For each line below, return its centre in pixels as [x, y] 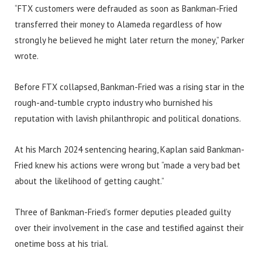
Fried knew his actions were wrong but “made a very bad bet [127, 165]
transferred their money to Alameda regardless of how [118, 24]
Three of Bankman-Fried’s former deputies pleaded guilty [123, 212]
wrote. [27, 56]
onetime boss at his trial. [61, 244]
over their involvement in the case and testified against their [129, 228]
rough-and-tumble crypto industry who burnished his [114, 103]
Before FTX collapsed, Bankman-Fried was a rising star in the [130, 87]
